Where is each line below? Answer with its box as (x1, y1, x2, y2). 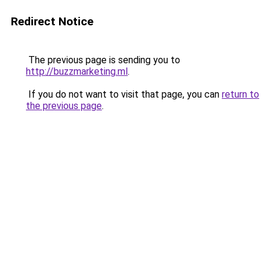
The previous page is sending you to (26, 54, 180, 66)
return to (222, 89, 259, 100)
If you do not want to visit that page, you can (26, 89, 222, 100)
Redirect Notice (11, 14, 93, 28)
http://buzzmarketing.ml (26, 66, 128, 77)
